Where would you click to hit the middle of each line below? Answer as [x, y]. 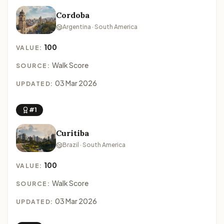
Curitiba [72, 133]
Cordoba [73, 15]
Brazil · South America [94, 145]
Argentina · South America [100, 27]
